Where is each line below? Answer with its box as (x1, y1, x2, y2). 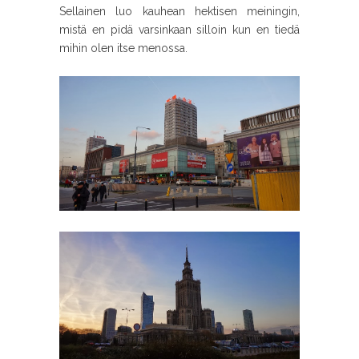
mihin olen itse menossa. (59, 42, 188, 54)
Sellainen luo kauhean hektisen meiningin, (59, 5, 300, 18)
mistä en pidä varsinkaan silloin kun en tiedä (59, 23, 300, 36)
